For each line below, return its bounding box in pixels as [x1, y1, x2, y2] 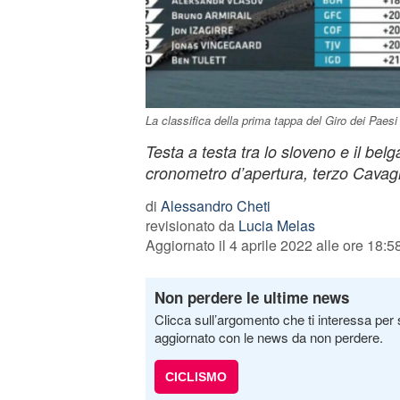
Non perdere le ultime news [154, 287, 349, 308]
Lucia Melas [237, 215, 315, 236]
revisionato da [145, 215, 238, 236]
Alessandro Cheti [160, 196, 271, 216]
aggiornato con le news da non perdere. [154, 328, 383, 346]
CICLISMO [165, 370, 227, 384]
